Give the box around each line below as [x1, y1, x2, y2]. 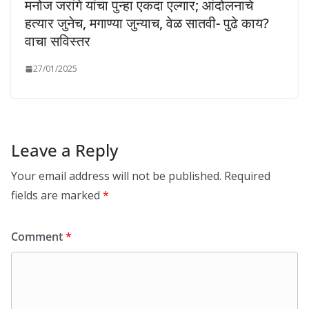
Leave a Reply [11, 139, 118, 162]
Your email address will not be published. [11, 168, 221, 184]
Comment [11, 229, 66, 245]
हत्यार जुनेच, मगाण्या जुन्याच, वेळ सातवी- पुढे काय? [25, 14, 269, 33]
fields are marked [11, 188, 103, 203]
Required [224, 168, 270, 184]
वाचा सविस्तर [25, 32, 90, 51]
